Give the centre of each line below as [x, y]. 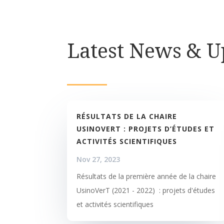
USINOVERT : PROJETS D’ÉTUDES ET [146, 128]
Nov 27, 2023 [98, 159]
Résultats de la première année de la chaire [146, 176]
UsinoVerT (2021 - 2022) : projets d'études [146, 190]
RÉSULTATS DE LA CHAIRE [127, 116]
